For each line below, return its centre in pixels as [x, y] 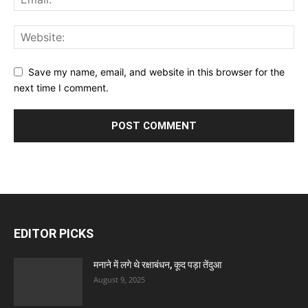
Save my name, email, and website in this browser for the [156, 72]
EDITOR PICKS [54, 233]
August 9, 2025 [119, 279]
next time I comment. [61, 87]
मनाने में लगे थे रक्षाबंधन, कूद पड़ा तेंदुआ [157, 264]
